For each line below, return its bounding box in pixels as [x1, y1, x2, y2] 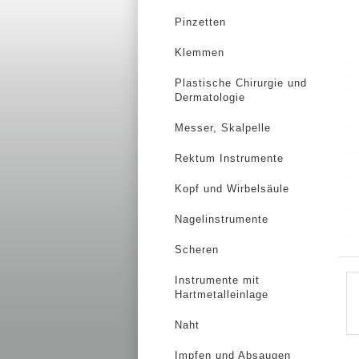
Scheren [175, 244, 219, 256]
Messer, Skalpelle [175, 122, 271, 134]
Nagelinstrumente [175, 213, 268, 225]
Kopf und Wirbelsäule [175, 183, 289, 195]
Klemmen [175, 46, 224, 58]
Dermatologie [175, 91, 245, 103]
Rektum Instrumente [175, 152, 284, 164]
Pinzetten [175, 16, 226, 28]
